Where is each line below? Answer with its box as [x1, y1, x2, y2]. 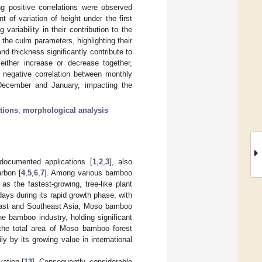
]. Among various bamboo [44, 168, 133, 177]
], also [109, 157, 133, 166]
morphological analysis [23, 105, 108, 115]
